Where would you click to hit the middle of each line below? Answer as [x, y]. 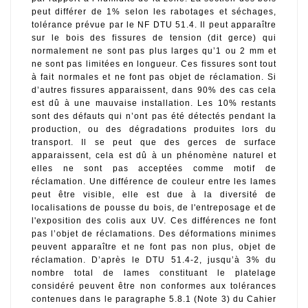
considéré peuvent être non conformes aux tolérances [154, 286]
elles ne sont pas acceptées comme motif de [154, 169]
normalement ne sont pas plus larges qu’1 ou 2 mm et [154, 51]
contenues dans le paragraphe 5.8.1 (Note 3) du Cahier [154, 299]
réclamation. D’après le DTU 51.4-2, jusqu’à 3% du [154, 260]
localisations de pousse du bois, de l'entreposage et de [154, 208]
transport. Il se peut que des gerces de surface [154, 143]
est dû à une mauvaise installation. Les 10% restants [154, 103]
